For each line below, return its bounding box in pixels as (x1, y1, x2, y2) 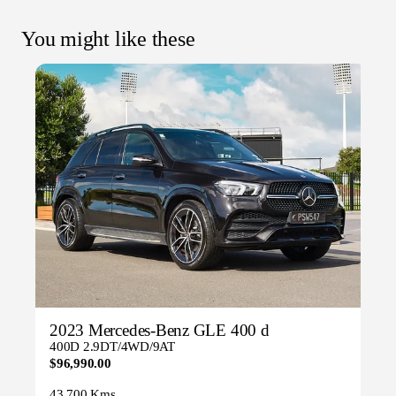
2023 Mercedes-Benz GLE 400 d (49, 321, 270, 340)
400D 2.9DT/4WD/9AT (49, 339, 175, 354)
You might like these (21, 27, 195, 51)
